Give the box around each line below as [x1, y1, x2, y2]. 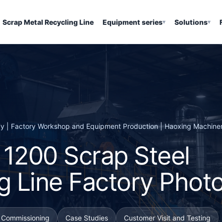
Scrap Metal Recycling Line [2, 17, 94, 26]
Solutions [174, 17, 208, 26]
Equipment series [102, 17, 163, 26]
